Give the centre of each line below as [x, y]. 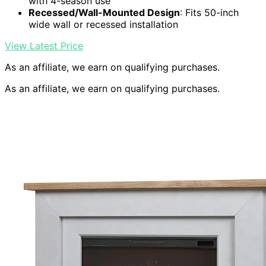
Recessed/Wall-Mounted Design [104, 13]
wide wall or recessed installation [103, 25]
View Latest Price [44, 46]
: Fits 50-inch [209, 13]
